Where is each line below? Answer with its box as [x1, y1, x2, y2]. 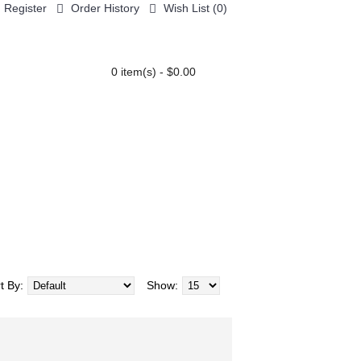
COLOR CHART [150, 122, 239, 135]
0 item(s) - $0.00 [111, 65, 196, 78]
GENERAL [79, 122, 137, 135]
